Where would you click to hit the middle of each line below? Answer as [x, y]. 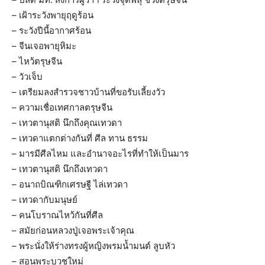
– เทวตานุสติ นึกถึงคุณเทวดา [67, 123]
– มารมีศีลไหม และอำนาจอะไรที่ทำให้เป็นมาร [100, 154]
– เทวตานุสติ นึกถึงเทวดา [60, 169]
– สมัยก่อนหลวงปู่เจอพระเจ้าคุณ [73, 231]
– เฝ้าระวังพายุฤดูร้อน [53, 15]
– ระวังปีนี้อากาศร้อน [51, 31]
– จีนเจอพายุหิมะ [44, 46]
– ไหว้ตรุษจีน [37, 62]
